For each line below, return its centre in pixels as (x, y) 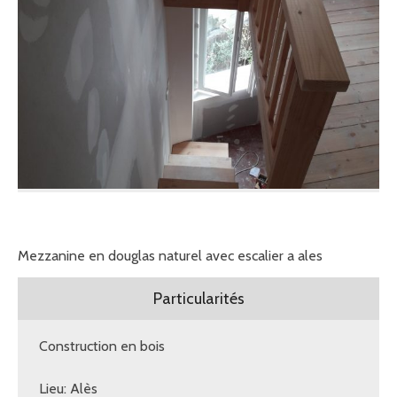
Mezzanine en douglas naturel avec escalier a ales (170, 255)
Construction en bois (102, 346)
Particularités (198, 298)
